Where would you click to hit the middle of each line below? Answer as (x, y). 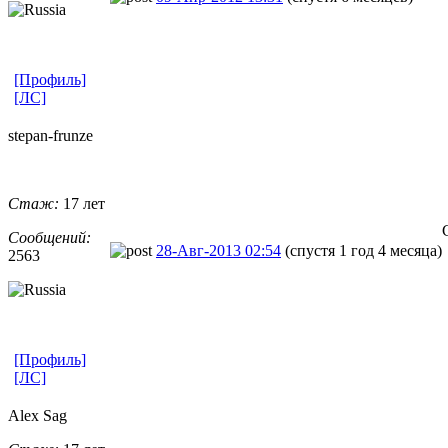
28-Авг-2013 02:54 (218, 250)
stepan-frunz (47, 135)
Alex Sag (37, 415)
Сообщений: (49, 237)
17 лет (82, 203)
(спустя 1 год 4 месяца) (363, 250)
